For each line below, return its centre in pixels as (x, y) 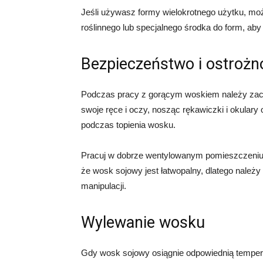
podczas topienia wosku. (128, 125)
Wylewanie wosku (143, 222)
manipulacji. (104, 186)
